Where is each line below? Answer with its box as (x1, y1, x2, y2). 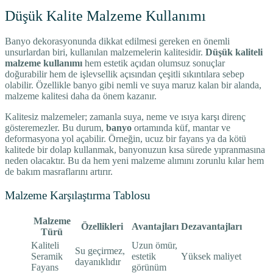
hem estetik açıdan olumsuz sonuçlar (82, 58, 225, 69)
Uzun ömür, (132, 239, 177, 250)
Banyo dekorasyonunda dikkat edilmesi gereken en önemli (5, 36, 230, 47)
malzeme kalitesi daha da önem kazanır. (5, 91, 157, 102)
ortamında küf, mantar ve (132, 122, 230, 133)
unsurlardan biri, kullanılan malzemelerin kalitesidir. (5, 47, 205, 58)
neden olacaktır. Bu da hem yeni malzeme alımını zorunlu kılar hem (5, 155, 264, 166)
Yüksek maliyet (181, 250, 241, 261)
